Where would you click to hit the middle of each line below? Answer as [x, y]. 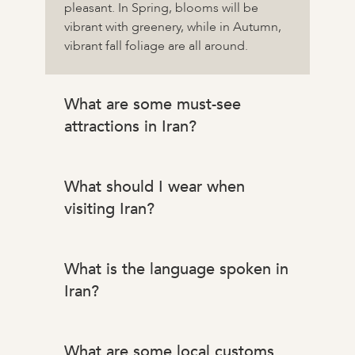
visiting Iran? [109, 209]
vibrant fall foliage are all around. [156, 46]
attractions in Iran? [130, 127]
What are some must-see [152, 105]
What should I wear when [154, 187]
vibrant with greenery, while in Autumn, [172, 27]
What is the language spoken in [176, 269]
